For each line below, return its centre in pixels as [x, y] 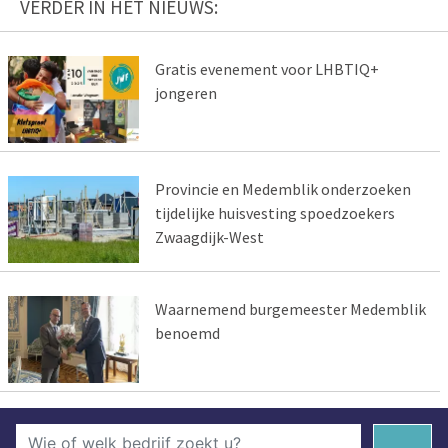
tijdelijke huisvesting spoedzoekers [274, 212]
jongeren [185, 93]
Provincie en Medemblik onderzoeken [282, 188]
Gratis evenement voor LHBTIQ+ [266, 69]
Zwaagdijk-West [209, 236]
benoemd [187, 332]
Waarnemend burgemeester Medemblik [290, 308]
